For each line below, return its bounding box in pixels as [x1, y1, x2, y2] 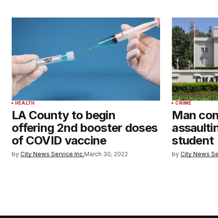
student [172, 133, 214, 147]
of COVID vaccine [12, 133, 107, 147]
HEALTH [15, 100, 35, 106]
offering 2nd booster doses [12, 120, 158, 135]
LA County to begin [12, 108, 116, 122]
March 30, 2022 [84, 150, 128, 158]
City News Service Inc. [20, 150, 84, 158]
